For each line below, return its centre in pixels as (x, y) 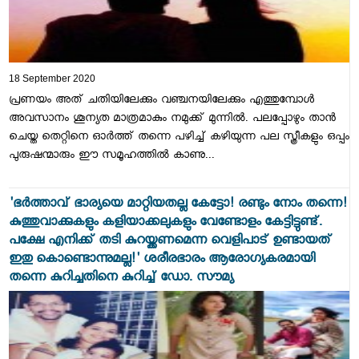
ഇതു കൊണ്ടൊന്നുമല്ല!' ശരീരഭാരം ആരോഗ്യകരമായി (161, 261)
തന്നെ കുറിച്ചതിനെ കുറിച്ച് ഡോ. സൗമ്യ (121, 280)
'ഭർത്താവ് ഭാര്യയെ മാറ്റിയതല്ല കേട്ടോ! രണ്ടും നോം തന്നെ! (177, 206)
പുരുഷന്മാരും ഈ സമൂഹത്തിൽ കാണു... (111, 157)
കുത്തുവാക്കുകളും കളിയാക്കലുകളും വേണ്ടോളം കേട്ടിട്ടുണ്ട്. (165, 224)
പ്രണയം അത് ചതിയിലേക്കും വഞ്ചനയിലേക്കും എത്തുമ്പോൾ (161, 102)
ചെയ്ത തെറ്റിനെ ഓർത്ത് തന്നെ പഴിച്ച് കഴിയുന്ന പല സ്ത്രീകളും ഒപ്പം (179, 139)
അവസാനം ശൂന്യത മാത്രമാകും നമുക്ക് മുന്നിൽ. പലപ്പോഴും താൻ (172, 120)
